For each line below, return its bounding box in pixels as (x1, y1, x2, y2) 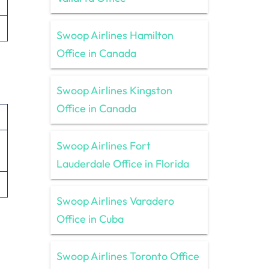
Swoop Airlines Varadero (56, 193, 174, 208)
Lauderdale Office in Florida (56, 156, 189, 171)
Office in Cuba (56, 211, 124, 226)
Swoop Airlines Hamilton (56, 28, 174, 42)
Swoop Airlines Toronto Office (56, 249, 199, 263)
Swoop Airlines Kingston (56, 83, 172, 97)
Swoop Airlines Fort (56, 138, 151, 153)
